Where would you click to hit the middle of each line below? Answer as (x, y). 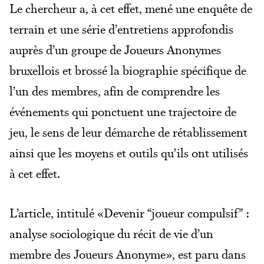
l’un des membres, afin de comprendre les (115, 91)
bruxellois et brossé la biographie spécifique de (128, 70)
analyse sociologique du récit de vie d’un (111, 234)
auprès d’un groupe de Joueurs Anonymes (115, 50)
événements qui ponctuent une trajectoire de (123, 112)
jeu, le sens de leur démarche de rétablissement (128, 132)
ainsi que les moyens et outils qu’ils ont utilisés (129, 153)
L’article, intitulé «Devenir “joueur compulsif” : (130, 213)
